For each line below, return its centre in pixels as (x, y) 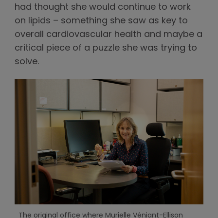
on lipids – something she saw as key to (101, 21)
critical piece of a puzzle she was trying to (106, 48)
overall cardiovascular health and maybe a (109, 35)
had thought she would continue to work (103, 7)
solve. (27, 62)
